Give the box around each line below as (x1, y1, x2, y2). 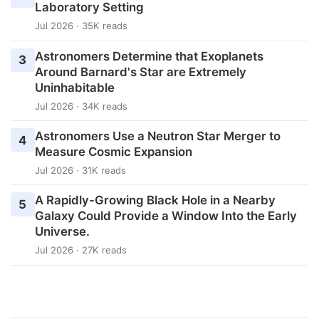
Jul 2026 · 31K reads (34, 164, 126, 176)
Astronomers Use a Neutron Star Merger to (34, 128, 281, 143)
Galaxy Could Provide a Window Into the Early (34, 208, 297, 223)
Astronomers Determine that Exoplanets (34, 48, 263, 63)
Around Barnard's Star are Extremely (34, 64, 246, 79)
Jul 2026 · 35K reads (34, 20, 127, 32)
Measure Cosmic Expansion (34, 144, 192, 159)
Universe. (34, 224, 90, 239)
